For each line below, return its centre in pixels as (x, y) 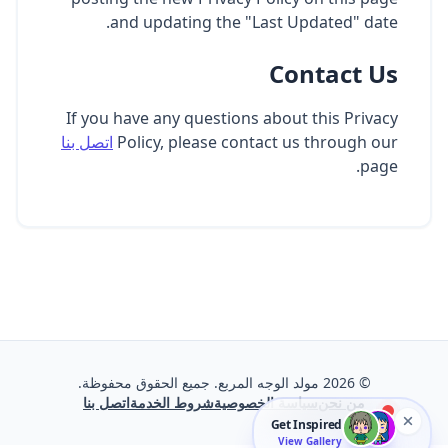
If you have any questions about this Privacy (232, 118)
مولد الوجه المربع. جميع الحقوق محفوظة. (198, 382)
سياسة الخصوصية (266, 402)
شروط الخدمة (172, 402)
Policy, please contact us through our (257, 142)
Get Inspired (306, 424)
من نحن (341, 402)
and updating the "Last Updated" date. (254, 22)
